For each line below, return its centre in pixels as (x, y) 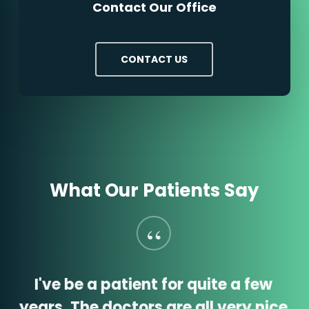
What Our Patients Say (154, 190)
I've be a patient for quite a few (154, 284)
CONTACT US (154, 59)
